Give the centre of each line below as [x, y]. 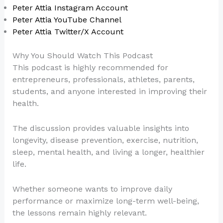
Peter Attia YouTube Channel [67, 20]
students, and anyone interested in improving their [110, 92]
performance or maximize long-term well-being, [106, 201]
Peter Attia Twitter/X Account [68, 32]
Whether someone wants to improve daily [92, 189]
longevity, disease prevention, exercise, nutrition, [105, 140]
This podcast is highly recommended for [90, 68]
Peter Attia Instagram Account [70, 8]
